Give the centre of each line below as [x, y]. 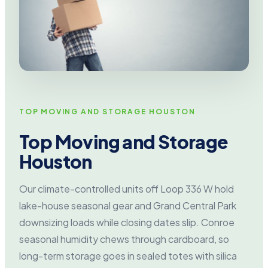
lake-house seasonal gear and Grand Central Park [128, 205]
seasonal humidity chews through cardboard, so [124, 239]
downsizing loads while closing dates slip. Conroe [127, 222]
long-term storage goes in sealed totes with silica [128, 255]
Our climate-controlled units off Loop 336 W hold [127, 188]
